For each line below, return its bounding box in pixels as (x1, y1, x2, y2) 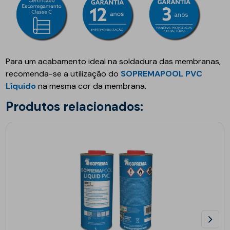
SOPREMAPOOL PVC (121, 68, 203, 80)
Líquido (6, 81, 36, 92)
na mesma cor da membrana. (36, 81, 147, 92)
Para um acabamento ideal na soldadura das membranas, (6, 56, 221, 67)
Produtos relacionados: (13, 99, 144, 115)
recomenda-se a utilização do (6, 68, 121, 80)
